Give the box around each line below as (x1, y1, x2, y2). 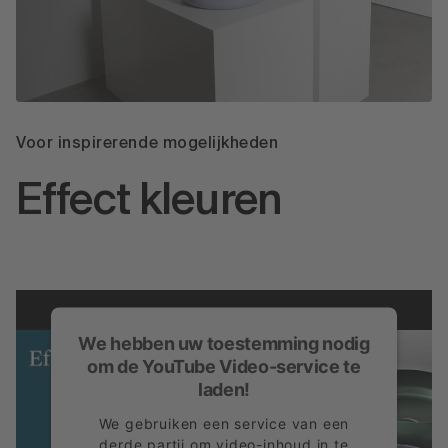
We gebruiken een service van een (98, 414, 350, 432)
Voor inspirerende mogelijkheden (16, 135, 279, 152)
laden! (198, 378, 250, 400)
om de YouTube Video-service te (87, 355, 361, 377)
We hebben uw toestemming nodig (78, 332, 370, 354)
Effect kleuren (16, 180, 282, 224)
